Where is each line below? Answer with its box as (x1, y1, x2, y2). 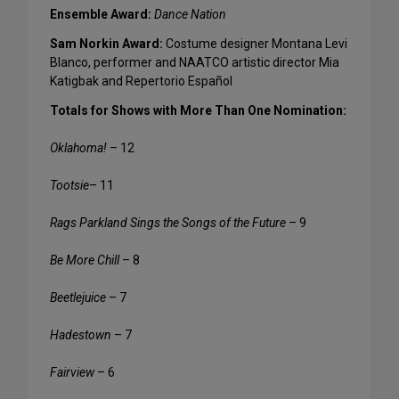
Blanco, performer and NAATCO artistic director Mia (50, 55, 339, 70)
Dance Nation (154, 7, 226, 22)
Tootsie (50, 178, 89, 193)
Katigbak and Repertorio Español (50, 74, 232, 89)
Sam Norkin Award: (50, 37, 163, 52)
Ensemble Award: (50, 7, 151, 22)
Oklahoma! (50, 141, 107, 156)
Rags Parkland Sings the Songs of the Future (50, 216, 286, 231)
